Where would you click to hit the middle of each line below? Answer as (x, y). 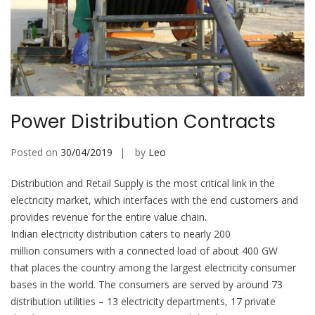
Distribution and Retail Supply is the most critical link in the (143, 183)
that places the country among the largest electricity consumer (153, 267)
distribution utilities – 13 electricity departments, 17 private (143, 301)
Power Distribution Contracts (143, 121)
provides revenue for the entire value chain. (109, 217)
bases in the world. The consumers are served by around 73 (147, 284)
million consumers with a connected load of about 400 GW (144, 250)
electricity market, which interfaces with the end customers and (154, 200)
